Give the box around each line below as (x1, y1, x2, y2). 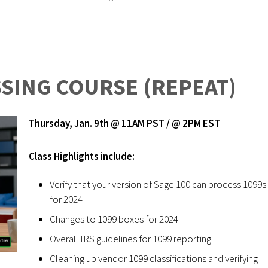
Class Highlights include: (29, 150, 135, 163)
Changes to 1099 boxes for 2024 (50, 212, 180, 226)
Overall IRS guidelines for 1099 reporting (50, 232, 211, 246)
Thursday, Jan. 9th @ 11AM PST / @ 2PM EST (29, 117, 220, 130)
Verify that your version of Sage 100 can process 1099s (50, 178, 266, 191)
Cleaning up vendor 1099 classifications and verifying (50, 252, 258, 266)
